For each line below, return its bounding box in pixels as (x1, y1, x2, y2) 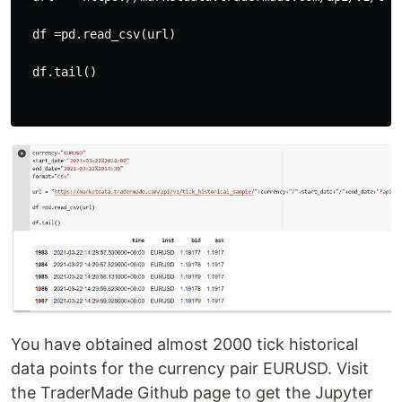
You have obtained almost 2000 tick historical (11, 334, 358, 354)
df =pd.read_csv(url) (18, 27, 176, 42)
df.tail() (18, 65, 97, 80)
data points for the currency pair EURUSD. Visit (11, 358, 369, 378)
